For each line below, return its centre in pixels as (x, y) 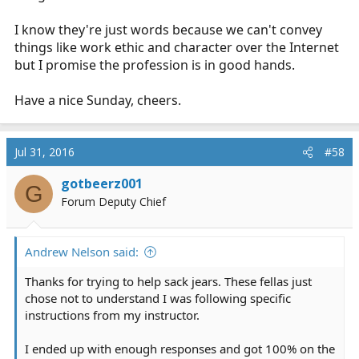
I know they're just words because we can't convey (168, 30)
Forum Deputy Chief (113, 202)
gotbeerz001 (102, 184)
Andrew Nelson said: (82, 252)
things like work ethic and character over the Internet (177, 47)
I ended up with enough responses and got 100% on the (180, 349)
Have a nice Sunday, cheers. (98, 100)
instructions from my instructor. (112, 315)
